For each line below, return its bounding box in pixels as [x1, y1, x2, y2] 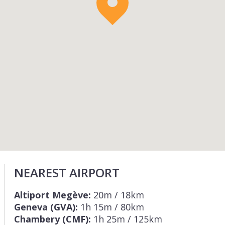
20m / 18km [91, 189, 144, 201]
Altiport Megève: [14, 189, 91, 201]
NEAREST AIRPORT [14, 164, 120, 181]
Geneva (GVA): [14, 201, 78, 213]
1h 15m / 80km [78, 201, 144, 213]
